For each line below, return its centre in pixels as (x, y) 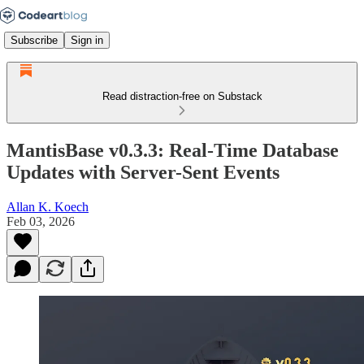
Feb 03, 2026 (41, 221)
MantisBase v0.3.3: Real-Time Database (173, 150)
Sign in (87, 40)
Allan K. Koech (48, 206)
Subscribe (34, 40)
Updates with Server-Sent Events (143, 172)
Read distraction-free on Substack (182, 96)
